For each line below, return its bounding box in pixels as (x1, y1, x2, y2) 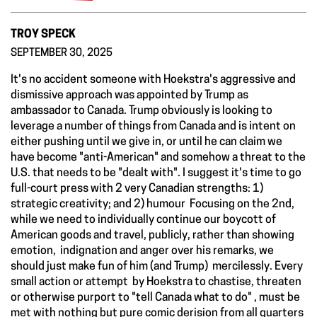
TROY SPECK (11, 28, 76, 40)
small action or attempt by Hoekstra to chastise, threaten (11, 276, 301, 288)
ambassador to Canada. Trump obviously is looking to (11, 105, 272, 117)
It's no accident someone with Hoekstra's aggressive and (11, 74, 296, 86)
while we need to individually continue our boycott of (11, 214, 276, 226)
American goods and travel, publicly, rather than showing (11, 229, 294, 241)
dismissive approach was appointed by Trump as (11, 89, 248, 101)
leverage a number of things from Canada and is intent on (11, 120, 296, 132)
